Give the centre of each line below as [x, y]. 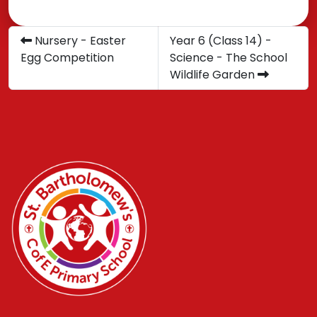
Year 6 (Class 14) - [221, 40]
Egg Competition [67, 57]
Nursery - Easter [79, 40]
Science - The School [229, 57]
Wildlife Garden [214, 74]
